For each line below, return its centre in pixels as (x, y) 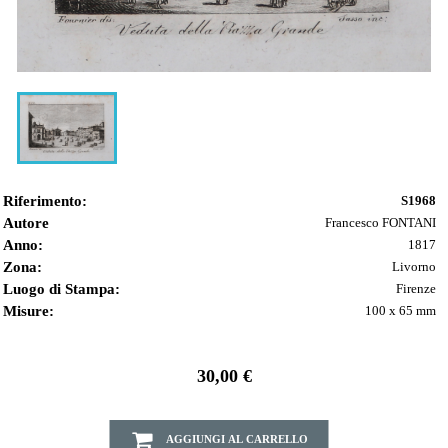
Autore (26, 223)
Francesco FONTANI (380, 223)
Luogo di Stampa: (61, 289)
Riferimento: (45, 201)
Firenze (416, 289)
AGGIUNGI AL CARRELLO (236, 438)
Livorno (414, 267)
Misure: (28, 311)
